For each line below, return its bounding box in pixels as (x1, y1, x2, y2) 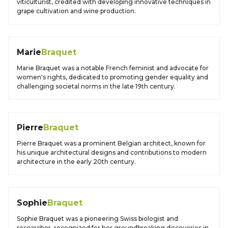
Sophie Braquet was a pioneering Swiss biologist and (17, 215, 178, 222)
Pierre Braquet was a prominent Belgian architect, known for (17, 139, 206, 147)
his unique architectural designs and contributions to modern (17, 149, 207, 156)
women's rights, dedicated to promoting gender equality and (17, 73, 208, 81)
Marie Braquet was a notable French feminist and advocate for (17, 64, 209, 72)
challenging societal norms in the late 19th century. (17, 82, 176, 90)
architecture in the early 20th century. (17, 158, 136, 165)
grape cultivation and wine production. (17, 7, 136, 15)
